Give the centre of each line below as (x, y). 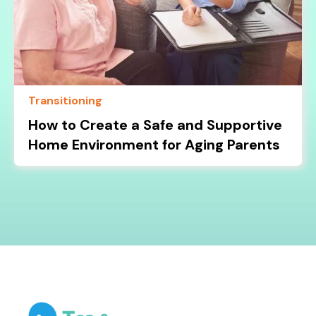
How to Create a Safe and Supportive (156, 124)
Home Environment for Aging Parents (154, 144)
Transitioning (66, 100)
